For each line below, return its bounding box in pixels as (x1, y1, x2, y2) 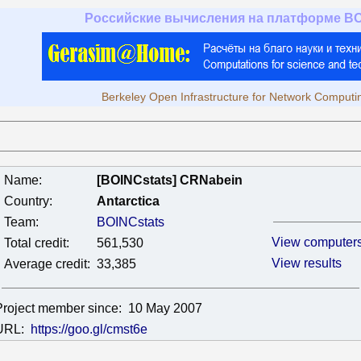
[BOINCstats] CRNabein (97, 173, 243, 187)
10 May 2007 (128, 301, 202, 315)
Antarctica (97, 194, 160, 208)
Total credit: (4, 236, 69, 250)
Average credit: (4, 257, 90, 271)
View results (272, 256, 342, 270)
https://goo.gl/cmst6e (31, 322, 147, 336)
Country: (4, 194, 52, 208)
